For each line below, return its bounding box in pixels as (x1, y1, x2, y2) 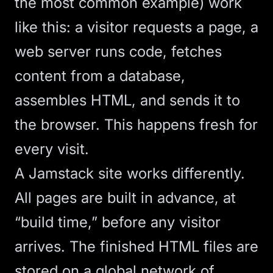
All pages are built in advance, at (15, 189, 236, 207)
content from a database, (15, 67, 185, 85)
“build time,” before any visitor (15, 213, 221, 231)
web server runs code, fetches (15, 43, 222, 60)
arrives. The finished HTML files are (15, 238, 258, 255)
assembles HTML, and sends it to (15, 91, 240, 109)
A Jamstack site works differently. (15, 165, 245, 182)
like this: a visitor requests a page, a (15, 18, 258, 36)
